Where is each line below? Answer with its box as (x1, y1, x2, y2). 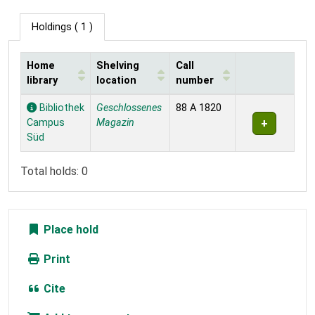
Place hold (41, 223, 98, 237)
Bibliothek (37, 102, 84, 115)
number (176, 75, 214, 87)
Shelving (96, 60, 139, 72)
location (96, 75, 136, 87)
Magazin (96, 117, 134, 129)
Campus (27, 117, 65, 129)
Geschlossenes (96, 102, 162, 115)
